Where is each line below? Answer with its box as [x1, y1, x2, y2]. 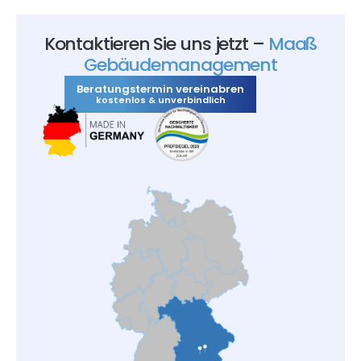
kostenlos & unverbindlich [95, 93, 226, 107]
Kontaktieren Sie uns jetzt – [44, 31, 268, 57]
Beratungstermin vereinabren [77, 81, 244, 98]
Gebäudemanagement [83, 52, 278, 78]
